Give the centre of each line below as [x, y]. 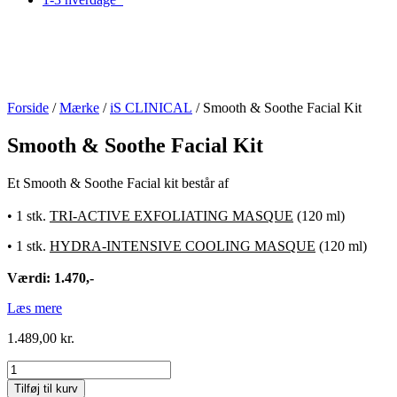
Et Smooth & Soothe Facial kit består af [118, 183]
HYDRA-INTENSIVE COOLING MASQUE [183, 245]
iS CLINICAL [151, 108]
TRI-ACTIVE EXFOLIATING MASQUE [171, 215]
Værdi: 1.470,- [51, 278]
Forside [28, 108]
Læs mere [35, 308]
